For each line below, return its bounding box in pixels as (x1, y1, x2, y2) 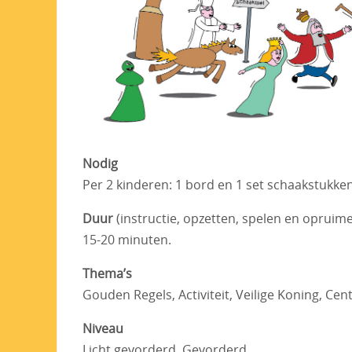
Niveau (82, 320, 123, 338)
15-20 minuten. (82, 231, 171, 249)
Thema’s (82, 265, 132, 283)
